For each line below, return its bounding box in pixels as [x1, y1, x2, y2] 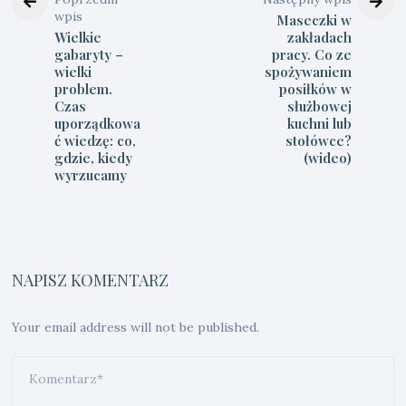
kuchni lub [286, 114, 352, 133]
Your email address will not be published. [12, 319, 260, 336]
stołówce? [285, 131, 352, 150]
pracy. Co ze [271, 45, 352, 64]
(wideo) [303, 149, 352, 168]
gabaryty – [54, 45, 124, 64]
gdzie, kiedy [54, 149, 133, 168]
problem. [54, 80, 113, 99]
